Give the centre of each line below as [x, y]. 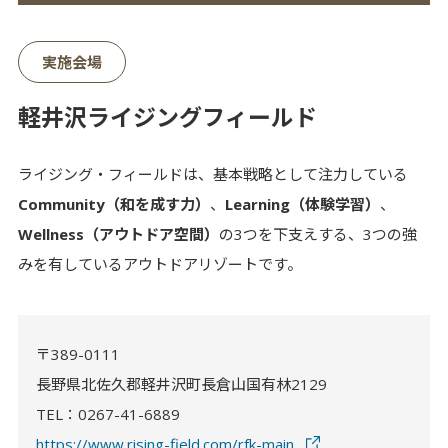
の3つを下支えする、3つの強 [317, 234]
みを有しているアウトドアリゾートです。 [159, 264]
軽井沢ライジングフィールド [167, 117]
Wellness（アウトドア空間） [118, 234]
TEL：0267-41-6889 [107, 413]
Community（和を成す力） [113, 204]
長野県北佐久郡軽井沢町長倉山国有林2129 [181, 383]
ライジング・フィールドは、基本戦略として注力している [212, 174]
